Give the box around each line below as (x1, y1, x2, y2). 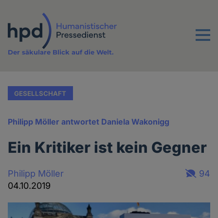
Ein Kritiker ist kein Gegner (8, 138, 207, 157)
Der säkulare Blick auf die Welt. (8, 48, 114, 56)
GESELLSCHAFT (14, 89, 67, 97)
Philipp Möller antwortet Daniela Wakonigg (8, 117, 170, 127)
